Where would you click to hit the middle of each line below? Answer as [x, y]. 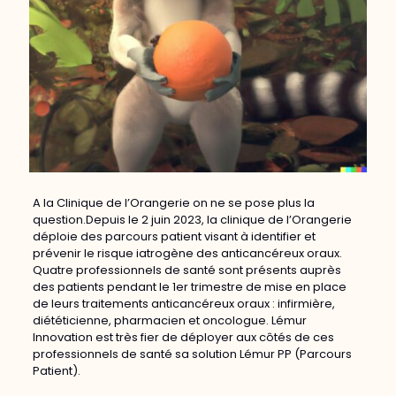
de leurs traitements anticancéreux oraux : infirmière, [183, 304]
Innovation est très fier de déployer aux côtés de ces [183, 337]
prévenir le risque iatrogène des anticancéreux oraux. [187, 253]
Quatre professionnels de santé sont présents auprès [187, 270]
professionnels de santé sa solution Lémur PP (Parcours [192, 354]
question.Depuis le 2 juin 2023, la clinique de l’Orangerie [192, 220]
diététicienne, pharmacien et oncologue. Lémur [169, 320]
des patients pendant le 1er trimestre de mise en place [189, 287]
